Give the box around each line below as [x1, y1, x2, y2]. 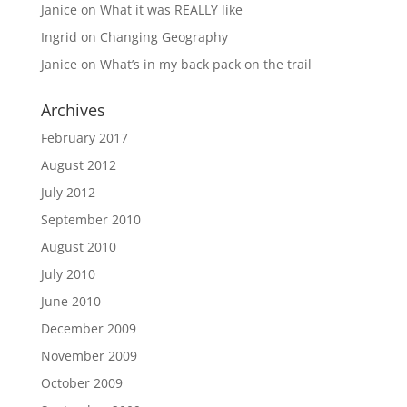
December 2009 [40, 320, 136, 337]
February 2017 [40, 129, 128, 146]
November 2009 [40, 347, 137, 364]
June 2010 [40, 293, 101, 310]
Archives [40, 99, 105, 121]
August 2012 [40, 156, 116, 174]
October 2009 [40, 374, 123, 392]
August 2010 [40, 238, 116, 255]
